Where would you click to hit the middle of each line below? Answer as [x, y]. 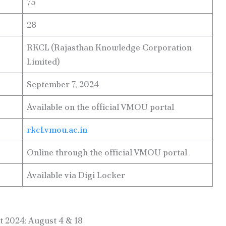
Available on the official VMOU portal [100, 107]
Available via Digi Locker [76, 175]
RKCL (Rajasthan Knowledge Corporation [109, 48]
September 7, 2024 [63, 84]
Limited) [43, 62]
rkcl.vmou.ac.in [57, 130]
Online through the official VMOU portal [107, 153]
